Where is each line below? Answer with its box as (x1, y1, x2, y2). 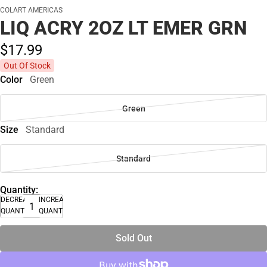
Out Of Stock (4, 60, 51, 70)
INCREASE (39, 195, 72, 204)
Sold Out (115, 232, 152, 244)
